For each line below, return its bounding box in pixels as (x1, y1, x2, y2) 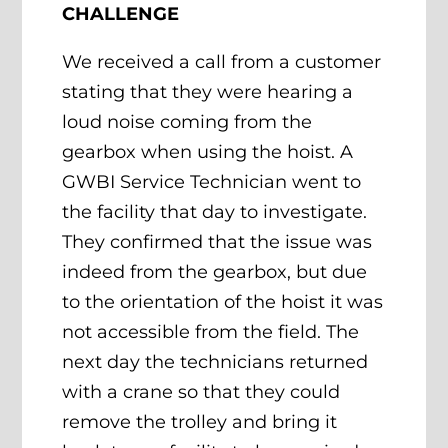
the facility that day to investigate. (62, 200, 368, 223)
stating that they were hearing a (62, 80, 354, 103)
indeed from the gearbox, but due (62, 260, 368, 283)
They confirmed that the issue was (62, 230, 373, 253)
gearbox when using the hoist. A (62, 140, 354, 163)
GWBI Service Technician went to (62, 170, 362, 193)
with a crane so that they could (62, 380, 341, 403)
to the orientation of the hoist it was (62, 290, 384, 313)
